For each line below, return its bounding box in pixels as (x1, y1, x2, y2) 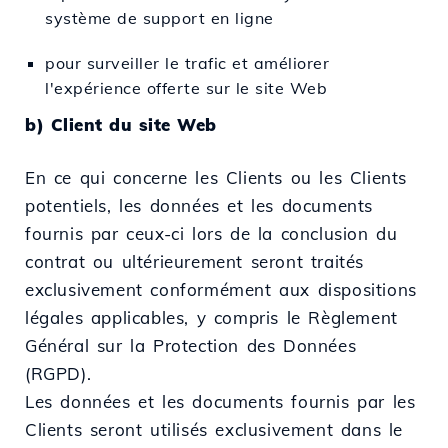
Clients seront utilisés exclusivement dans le (25, 418, 404, 440)
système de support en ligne (45, 7, 274, 28)
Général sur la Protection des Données (25, 334, 357, 356)
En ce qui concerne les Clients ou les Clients (25, 166, 408, 188)
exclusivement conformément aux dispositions (25, 278, 417, 300)
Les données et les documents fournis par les (25, 390, 416, 412)
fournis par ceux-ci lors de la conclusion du (25, 222, 398, 244)
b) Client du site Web (25, 113, 217, 135)
